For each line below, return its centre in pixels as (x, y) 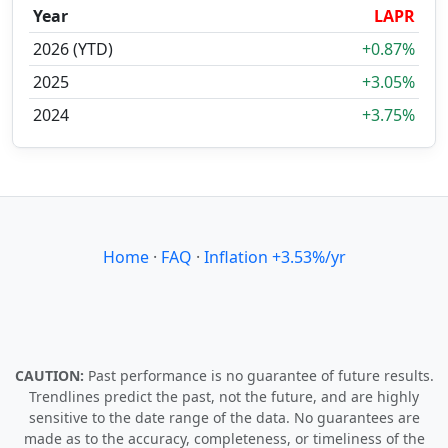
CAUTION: (51, 375)
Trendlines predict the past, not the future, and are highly (224, 396)
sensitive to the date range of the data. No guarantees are (224, 417)
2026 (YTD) (73, 49)
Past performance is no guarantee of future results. (260, 375)
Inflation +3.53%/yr (274, 257)
